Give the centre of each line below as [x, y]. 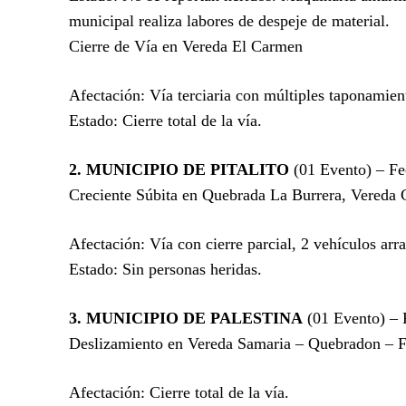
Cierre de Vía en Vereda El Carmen [186, 46]
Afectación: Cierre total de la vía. [179, 392]
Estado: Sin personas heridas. [165, 269]
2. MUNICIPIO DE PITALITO [179, 169]
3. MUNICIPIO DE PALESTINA [186, 318]
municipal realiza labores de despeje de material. [229, 20]
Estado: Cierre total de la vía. [165, 120]
